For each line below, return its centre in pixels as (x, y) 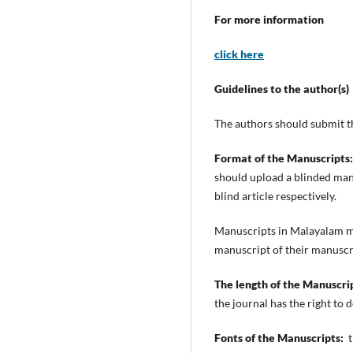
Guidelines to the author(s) (282, 88)
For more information (269, 19)
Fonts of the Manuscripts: (279, 338)
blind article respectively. (277, 196)
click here (239, 54)
